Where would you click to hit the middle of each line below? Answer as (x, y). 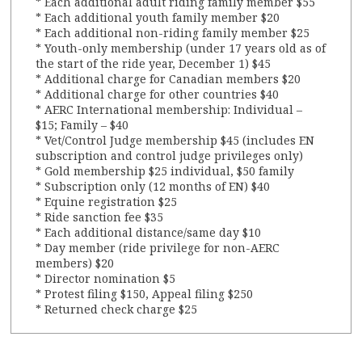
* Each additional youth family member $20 (158, 18)
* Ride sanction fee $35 (100, 217)
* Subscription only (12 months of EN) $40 (153, 187)
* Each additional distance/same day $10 (149, 233)
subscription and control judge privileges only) (170, 156)
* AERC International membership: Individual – (169, 110)
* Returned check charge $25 (117, 309)
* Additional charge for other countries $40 (158, 95)
